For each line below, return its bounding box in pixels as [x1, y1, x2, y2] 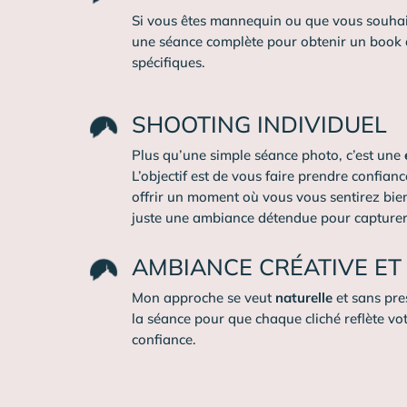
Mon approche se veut [132, 289, 276, 307]
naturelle [275, 289, 333, 307]
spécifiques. [132, 53, 206, 71]
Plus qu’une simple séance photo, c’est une [132, 146, 405, 164]
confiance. [132, 331, 197, 349]
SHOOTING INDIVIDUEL [132, 110, 388, 139]
